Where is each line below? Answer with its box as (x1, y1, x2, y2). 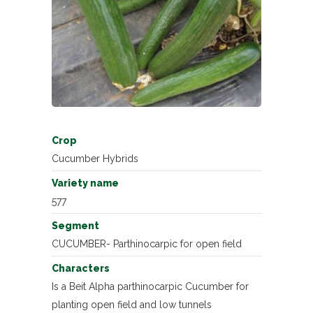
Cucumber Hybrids (52, 153, 138, 165)
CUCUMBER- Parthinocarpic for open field (52, 238, 242, 250)
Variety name (52, 177, 119, 189)
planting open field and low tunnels (52, 299, 212, 311)
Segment (52, 220, 99, 232)
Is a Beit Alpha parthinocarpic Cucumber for (52, 281, 249, 293)
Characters (52, 263, 110, 275)
